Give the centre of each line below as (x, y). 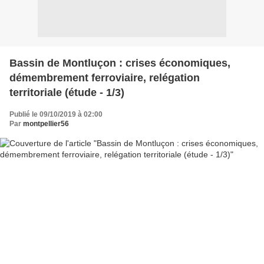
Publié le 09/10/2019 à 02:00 (56, 114)
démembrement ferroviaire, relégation (105, 77)
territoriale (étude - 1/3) (67, 92)
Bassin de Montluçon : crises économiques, (120, 63)
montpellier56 (46, 123)
